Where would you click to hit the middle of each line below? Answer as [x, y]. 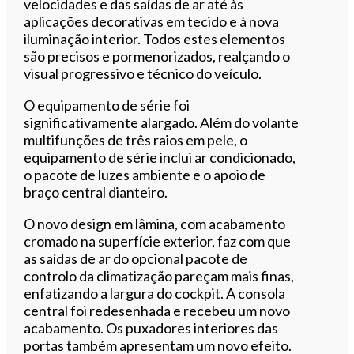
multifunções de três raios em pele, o [136, 139]
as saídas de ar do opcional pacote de [136, 258]
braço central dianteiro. [96, 192]
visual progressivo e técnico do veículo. [143, 73]
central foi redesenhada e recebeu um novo [157, 310]
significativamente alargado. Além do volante [162, 122]
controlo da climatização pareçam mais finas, [159, 275]
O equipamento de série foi [107, 105]
